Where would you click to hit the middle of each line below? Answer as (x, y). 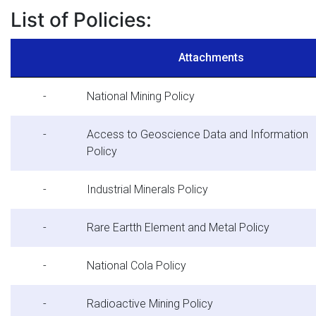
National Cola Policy (138, 266)
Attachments (213, 58)
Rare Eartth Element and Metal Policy (180, 228)
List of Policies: (81, 19)
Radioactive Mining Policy (151, 304)
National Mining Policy (142, 97)
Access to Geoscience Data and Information (197, 135)
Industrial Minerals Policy (149, 190)
